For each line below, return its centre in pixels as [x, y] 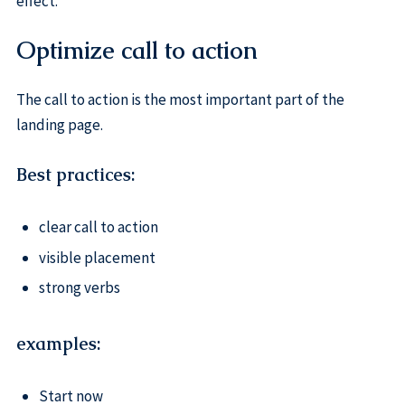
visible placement [97, 257]
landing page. [59, 125]
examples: [58, 344]
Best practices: [75, 174]
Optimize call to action [137, 51]
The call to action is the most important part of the [180, 100]
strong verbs [79, 287]
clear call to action [98, 227]
